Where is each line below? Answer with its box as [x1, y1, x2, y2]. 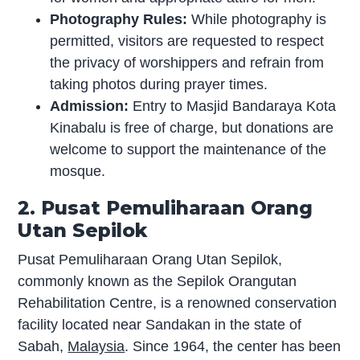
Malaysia [67, 337, 125, 354]
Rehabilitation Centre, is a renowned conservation [18, 294, 337, 311]
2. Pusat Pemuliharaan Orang [18, 195, 313, 219]
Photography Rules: [50, 10, 188, 27]
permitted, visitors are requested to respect [50, 32, 325, 49]
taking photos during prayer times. [50, 76, 268, 92]
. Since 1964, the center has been [125, 337, 342, 354]
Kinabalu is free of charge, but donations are [50, 119, 334, 136]
